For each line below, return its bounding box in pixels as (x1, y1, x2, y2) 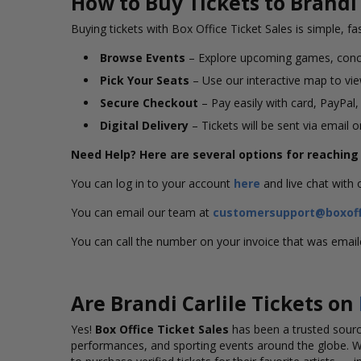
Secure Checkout (100, 95, 198, 110)
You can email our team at (71, 205, 213, 220)
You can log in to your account (71, 176, 234, 191)
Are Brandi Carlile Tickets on (71, 290, 359, 317)
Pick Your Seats (100, 73, 189, 88)
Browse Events (100, 50, 185, 65)
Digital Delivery (100, 118, 189, 133)
